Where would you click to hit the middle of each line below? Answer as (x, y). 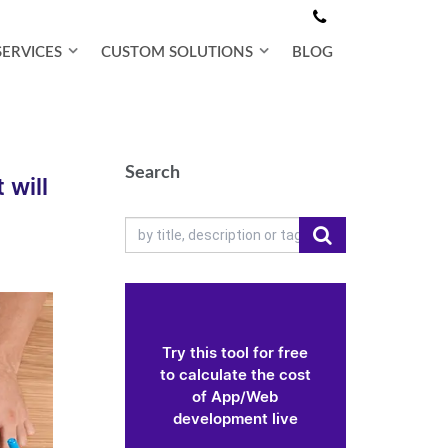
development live (235, 419)
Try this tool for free (235, 353)
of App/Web (235, 397)
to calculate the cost (235, 375)
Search (152, 173)
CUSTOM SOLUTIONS (177, 52)
